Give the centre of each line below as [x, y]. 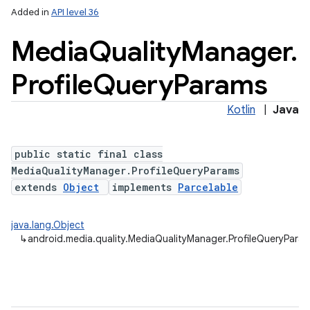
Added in [31, 12]
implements [145, 187]
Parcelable [208, 187]
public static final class [89, 154]
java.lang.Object [48, 225]
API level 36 [75, 12]
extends [39, 187]
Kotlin [241, 110]
